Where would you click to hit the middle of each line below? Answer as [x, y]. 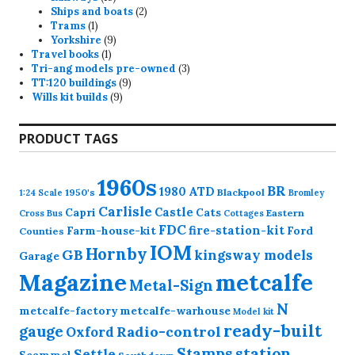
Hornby [116, 255]
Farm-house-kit [111, 231]
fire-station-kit [237, 231]
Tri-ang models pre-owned [104, 69]
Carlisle [125, 212]
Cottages [244, 214]
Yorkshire [76, 40]
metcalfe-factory [68, 311]
